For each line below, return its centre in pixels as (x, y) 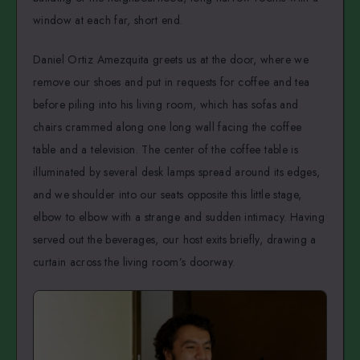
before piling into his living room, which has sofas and (166, 105)
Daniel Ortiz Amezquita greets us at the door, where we (171, 60)
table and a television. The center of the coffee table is (166, 150)
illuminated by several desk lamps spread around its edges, (177, 172)
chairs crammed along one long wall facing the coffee (168, 127)
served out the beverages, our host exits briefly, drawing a (175, 240)
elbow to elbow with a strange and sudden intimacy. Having (179, 217)
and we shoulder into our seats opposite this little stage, (168, 195)
